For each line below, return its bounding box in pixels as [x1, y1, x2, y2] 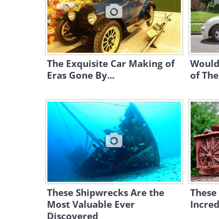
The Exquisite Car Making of [47, 57, 175, 70]
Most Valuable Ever [47, 198, 135, 211]
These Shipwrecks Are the [47, 186, 164, 199]
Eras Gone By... [47, 69, 114, 82]
